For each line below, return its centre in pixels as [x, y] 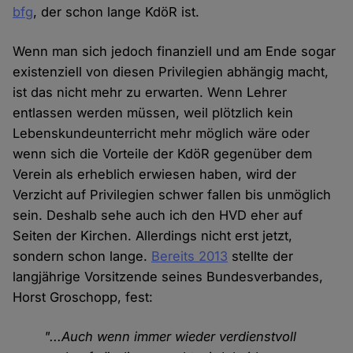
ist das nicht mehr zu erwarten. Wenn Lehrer [150, 93]
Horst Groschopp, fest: [83, 297]
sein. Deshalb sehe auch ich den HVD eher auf [158, 216]
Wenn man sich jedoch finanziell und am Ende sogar [175, 52]
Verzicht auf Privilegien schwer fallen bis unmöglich [172, 195]
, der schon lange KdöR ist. [117, 12]
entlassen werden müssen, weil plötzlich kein [153, 113]
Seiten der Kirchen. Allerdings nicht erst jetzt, [153, 236]
